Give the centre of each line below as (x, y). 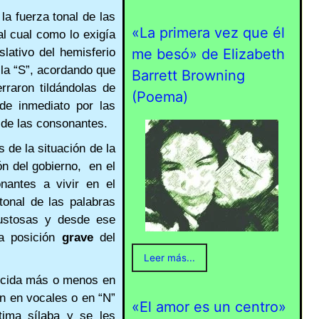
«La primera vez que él (208, 33)
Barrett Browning (188, 76)
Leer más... (169, 258)
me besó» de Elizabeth (208, 54)
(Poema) (159, 97)
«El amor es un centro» (209, 307)
